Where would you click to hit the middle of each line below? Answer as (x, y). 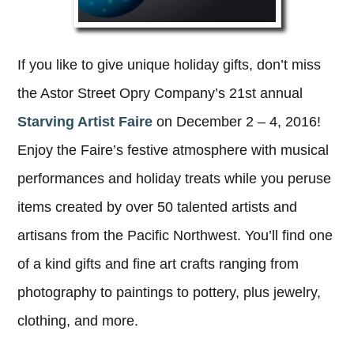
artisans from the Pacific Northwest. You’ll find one (175, 236)
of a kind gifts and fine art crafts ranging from (158, 264)
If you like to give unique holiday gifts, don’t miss (169, 65)
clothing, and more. (78, 321)
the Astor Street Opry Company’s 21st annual (160, 94)
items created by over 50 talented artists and (158, 207)
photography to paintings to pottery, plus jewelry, (169, 293)
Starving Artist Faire (85, 122)
